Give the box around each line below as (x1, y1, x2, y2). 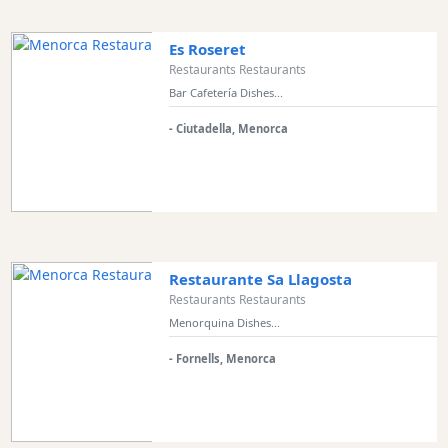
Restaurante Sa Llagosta (168, 268, 352, 289)
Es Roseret (168, 38, 246, 59)
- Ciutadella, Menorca (168, 120, 288, 136)
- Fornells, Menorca (168, 350, 276, 366)
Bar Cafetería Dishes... (168, 84, 283, 100)
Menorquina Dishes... (168, 314, 280, 330)
